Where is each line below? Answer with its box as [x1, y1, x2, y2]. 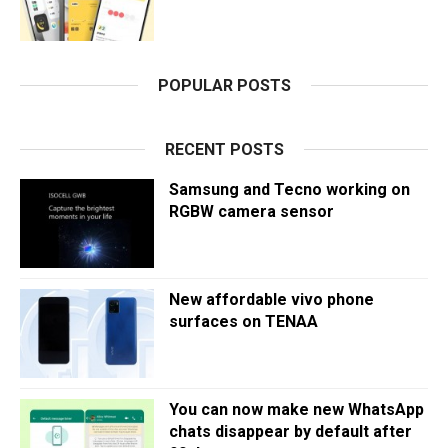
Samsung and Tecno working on [169, 180, 410, 199]
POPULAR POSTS [157, 76, 291, 95]
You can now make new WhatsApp [169, 400, 424, 419]
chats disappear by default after [169, 422, 412, 441]
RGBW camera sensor [169, 202, 334, 221]
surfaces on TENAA [169, 312, 318, 331]
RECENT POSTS [164, 140, 284, 159]
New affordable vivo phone [169, 290, 374, 309]
